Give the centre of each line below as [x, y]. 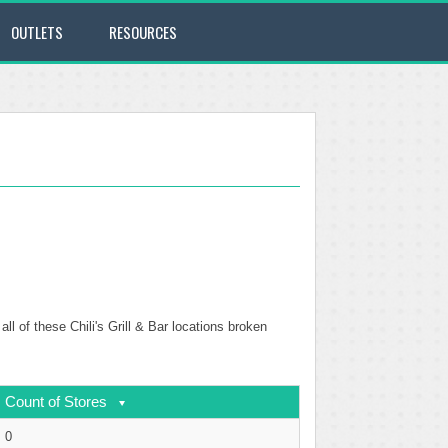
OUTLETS [37, 32]
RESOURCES [143, 32]
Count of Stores [56, 401]
